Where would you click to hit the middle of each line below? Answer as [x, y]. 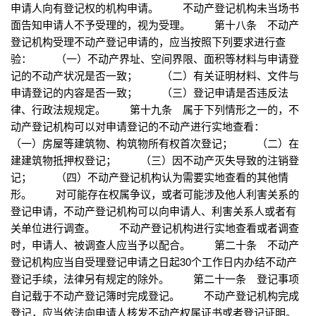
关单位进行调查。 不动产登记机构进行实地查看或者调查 [155, 228]
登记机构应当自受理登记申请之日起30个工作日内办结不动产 [154, 262]
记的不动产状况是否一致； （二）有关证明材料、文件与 [155, 75]
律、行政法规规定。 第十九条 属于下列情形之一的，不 [155, 109]
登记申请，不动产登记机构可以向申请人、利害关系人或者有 [153, 211]
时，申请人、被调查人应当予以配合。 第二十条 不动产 [155, 245]
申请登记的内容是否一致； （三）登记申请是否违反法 [150, 92]
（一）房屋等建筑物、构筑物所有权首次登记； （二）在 [155, 143]
